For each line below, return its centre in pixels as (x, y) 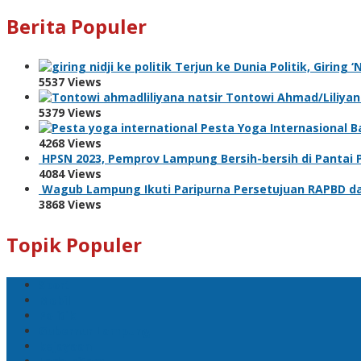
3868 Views (70, 204)
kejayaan (65, 346)
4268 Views (70, 143)
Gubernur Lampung (95, 330)
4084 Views (70, 173)
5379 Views (70, 112)
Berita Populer (77, 26)
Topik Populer (74, 244)
